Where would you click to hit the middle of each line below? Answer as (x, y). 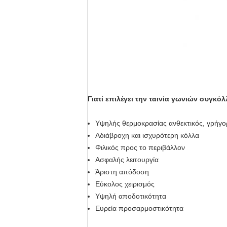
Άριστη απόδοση (123, 172)
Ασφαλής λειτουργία (127, 160)
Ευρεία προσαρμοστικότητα (139, 208)
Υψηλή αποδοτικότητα (131, 196)
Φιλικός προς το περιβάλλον (140, 147)
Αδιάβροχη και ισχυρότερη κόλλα (147, 135)
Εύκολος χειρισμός (125, 184)
